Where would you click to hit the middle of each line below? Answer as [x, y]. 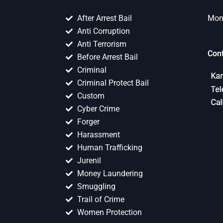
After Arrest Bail [104, 18]
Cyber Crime [98, 109]
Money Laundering [110, 174]
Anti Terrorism [102, 44]
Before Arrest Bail [107, 57]
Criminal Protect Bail [113, 83]
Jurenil [89, 161]
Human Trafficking [110, 148]
